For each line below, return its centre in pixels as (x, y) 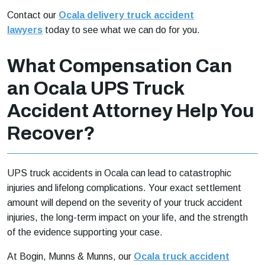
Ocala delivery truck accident (126, 15)
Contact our (33, 15)
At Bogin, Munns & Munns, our (70, 257)
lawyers (25, 30)
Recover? (51, 134)
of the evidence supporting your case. (85, 232)
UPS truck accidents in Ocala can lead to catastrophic (119, 173)
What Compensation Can (120, 66)
